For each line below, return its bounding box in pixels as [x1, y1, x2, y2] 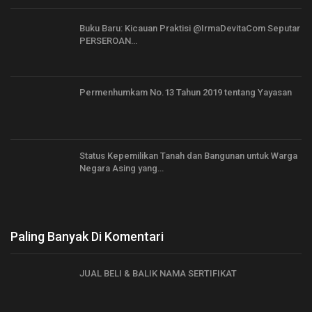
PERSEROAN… [79, 36, 137, 47]
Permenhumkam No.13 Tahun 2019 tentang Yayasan [79, 86, 292, 97]
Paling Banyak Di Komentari [10, 228, 164, 244]
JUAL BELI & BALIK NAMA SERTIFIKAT [79, 267, 237, 279]
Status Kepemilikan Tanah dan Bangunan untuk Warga [79, 150, 297, 162]
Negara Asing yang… [79, 163, 164, 174]
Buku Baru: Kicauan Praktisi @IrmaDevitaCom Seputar [79, 23, 300, 34]
